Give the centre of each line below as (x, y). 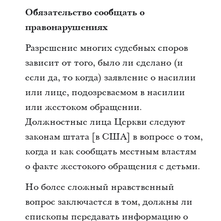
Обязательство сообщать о (85, 13)
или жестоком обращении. (83, 107)
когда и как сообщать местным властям (110, 152)
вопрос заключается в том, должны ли (109, 202)
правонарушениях (66, 27)
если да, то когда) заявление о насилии (110, 78)
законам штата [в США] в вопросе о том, (114, 137)
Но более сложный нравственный (99, 187)
